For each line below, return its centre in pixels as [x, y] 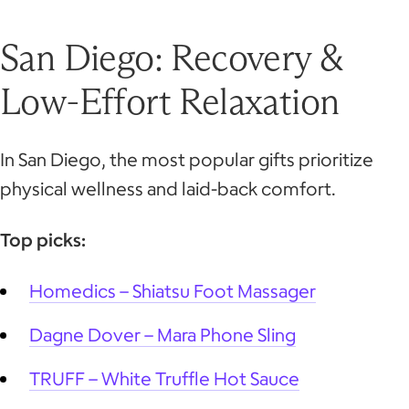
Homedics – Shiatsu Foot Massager [173, 290]
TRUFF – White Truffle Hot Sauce [164, 378]
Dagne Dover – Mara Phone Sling [163, 334]
